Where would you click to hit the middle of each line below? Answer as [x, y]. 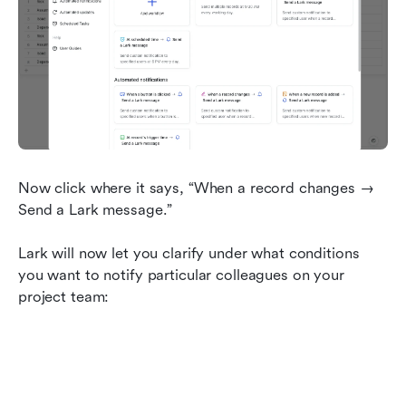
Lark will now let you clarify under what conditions [189, 253]
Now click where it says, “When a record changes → [196, 188]
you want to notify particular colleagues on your [181, 275]
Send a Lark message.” [96, 209]
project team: [64, 296]
